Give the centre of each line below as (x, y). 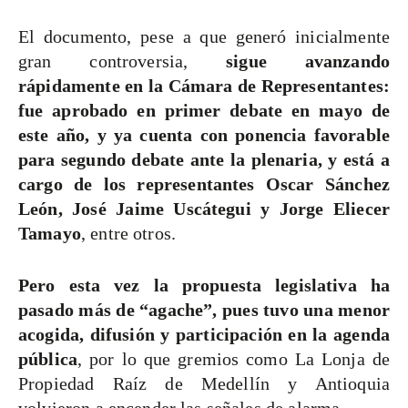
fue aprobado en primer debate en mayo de (204, 111)
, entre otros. (128, 234)
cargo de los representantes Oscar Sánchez (204, 184)
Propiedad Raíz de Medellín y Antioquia (204, 384)
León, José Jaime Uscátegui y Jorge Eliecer (204, 209)
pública (48, 359)
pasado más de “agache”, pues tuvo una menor (204, 310)
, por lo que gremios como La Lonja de (234, 359)
